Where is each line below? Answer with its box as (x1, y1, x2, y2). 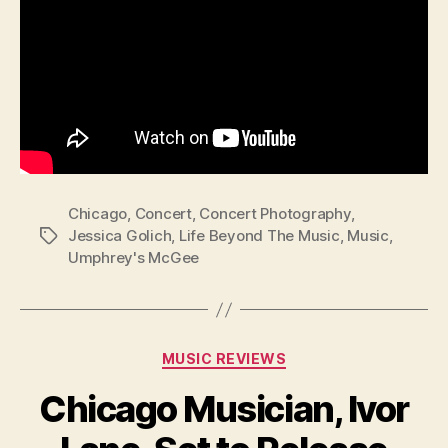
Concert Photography (199, 204, 351, 224)
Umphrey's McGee (68, 248, 200, 268)
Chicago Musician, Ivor (39, 386, 409, 431)
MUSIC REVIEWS (161, 350, 287, 368)
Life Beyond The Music (178, 226, 340, 246)
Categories (223, 344, 312, 366)
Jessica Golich (68, 226, 172, 246)
